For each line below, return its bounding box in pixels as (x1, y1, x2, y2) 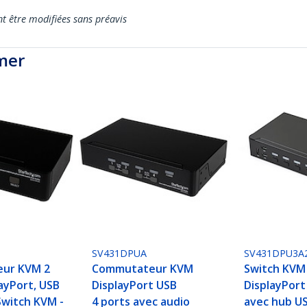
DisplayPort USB (92, 278, 177, 293)
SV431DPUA (92, 247, 147, 260)
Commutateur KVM (92, 261, 194, 277)
